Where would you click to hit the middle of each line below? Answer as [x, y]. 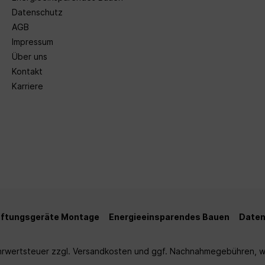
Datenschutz [37, 12]
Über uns [30, 56]
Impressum [33, 41]
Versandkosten [102, 251]
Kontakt [27, 71]
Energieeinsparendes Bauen [169, 216]
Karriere [28, 86]
